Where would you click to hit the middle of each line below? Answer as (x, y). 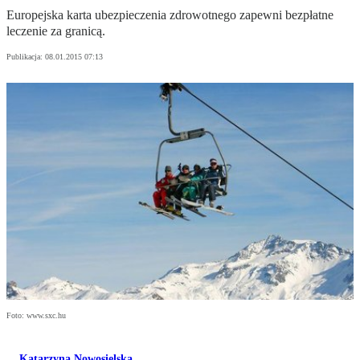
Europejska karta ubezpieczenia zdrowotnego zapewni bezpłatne (170, 15)
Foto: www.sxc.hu (36, 316)
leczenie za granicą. (56, 31)
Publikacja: (26, 57)
